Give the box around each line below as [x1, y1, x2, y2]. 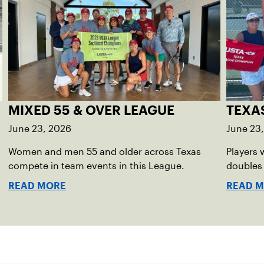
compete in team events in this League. [8, 160, 184, 171]
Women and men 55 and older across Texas [8, 146, 201, 157]
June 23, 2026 [8, 123, 71, 134]
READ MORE [8, 182, 66, 189]
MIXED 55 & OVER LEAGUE [8, 105, 174, 115]
